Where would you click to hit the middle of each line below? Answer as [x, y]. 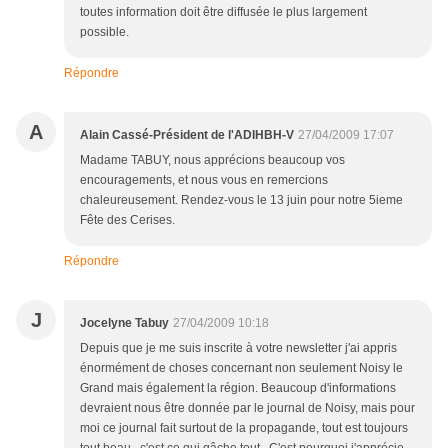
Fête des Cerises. [127, 220]
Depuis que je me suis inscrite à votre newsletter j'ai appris [238, 348]
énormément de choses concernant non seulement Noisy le [241, 368]
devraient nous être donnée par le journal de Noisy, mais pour [247, 408]
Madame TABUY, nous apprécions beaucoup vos [212, 160]
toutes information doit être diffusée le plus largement [223, 12]
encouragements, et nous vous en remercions [204, 180]
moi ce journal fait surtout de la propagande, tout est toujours [244, 428]
